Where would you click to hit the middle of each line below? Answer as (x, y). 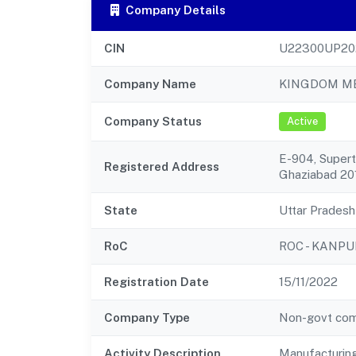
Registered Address (162, 166)
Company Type (147, 317)
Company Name (150, 83)
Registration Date (157, 281)
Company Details (176, 10)
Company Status (153, 121)
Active (302, 122)
